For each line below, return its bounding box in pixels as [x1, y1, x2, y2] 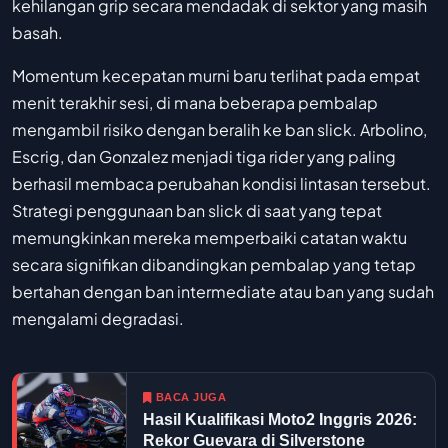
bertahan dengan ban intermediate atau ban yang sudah [12, 281, 434, 303]
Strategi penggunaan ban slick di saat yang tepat [12, 200, 382, 222]
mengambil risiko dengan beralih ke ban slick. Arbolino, [12, 119, 427, 141]
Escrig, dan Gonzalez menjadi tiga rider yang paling [12, 146, 396, 168]
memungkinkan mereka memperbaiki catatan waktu [12, 227, 407, 249]
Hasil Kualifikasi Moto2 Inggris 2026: [143, 411, 417, 429]
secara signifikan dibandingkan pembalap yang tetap [12, 254, 416, 276]
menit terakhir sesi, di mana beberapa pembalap [12, 92, 378, 114]
